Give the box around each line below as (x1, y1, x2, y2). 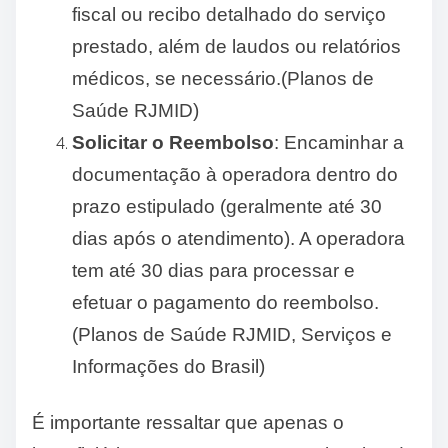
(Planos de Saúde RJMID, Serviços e (72, 323, 392, 345)
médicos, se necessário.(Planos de (72, 67, 374, 89)
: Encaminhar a (274, 131, 404, 153)
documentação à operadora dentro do (72, 163, 398, 185)
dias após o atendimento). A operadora (72, 227, 405, 249)
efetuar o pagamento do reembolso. (72, 291, 379, 313)
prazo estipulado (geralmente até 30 (72, 195, 382, 217)
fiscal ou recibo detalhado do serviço (72, 3, 386, 25)
